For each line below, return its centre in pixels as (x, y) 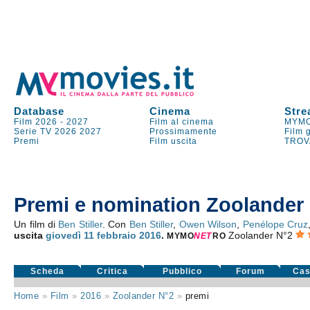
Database (39, 111)
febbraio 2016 (129, 235)
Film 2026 (36, 122)
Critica (113, 271)
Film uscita (174, 141)
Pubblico (183, 271)
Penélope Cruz (275, 224)
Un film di (36, 224)
